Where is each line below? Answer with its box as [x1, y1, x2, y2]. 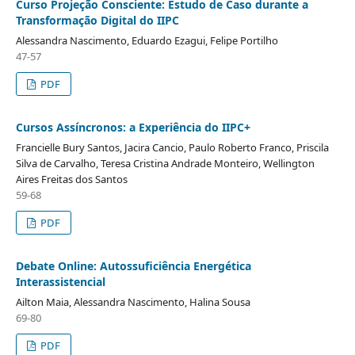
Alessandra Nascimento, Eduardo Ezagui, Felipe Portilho [15, 32, 278, 48]
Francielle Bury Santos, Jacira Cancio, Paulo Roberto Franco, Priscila [15, 139, 329, 155]
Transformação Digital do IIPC [15, 12, 179, 28]
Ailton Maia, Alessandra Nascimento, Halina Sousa [15, 294, 250, 309]
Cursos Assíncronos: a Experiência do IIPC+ [15, 119, 250, 135]
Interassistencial [15, 273, 105, 289]
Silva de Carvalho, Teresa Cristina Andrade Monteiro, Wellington [15, 155, 315, 170]
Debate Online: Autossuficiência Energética [15, 258, 251, 273]
